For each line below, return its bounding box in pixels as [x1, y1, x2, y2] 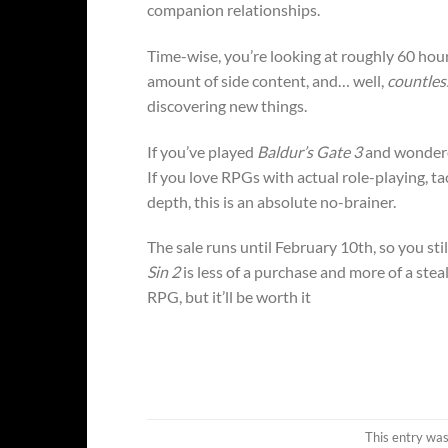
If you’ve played [147, 141, 257, 161]
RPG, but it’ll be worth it [147, 287, 311, 307]
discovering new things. [147, 95, 307, 115]
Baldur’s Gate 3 [257, 141, 362, 161]
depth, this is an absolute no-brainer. [147, 191, 399, 211]
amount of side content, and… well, [147, 70, 387, 90]
